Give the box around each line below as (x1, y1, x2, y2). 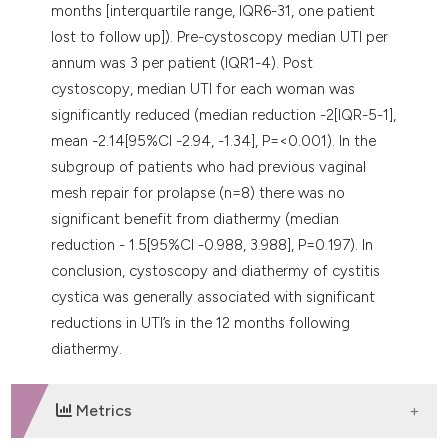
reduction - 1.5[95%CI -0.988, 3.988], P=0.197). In (51, 235, 374, 254)
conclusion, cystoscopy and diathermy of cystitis (51, 261, 381, 280)
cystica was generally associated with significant (51, 287, 376, 306)
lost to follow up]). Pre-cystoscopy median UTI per (51, 27, 389, 46)
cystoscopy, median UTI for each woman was (51, 79, 356, 98)
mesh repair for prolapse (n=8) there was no (51, 183, 346, 202)
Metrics (71, 401, 132, 421)
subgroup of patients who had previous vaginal (51, 157, 367, 176)
